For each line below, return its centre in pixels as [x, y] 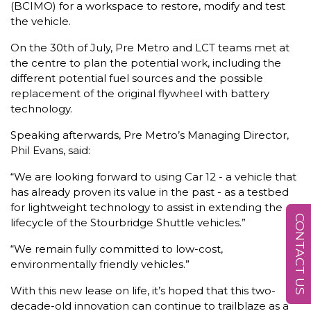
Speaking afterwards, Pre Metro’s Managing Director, [150, 135]
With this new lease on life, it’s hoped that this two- [143, 291]
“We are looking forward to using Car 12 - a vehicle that [153, 177]
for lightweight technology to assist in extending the [146, 207]
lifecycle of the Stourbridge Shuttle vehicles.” [128, 222]
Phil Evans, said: [50, 150]
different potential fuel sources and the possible [137, 78]
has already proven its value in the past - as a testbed [150, 192]
